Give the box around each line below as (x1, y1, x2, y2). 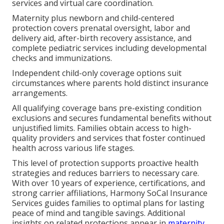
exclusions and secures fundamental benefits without (12, 112, 212, 123)
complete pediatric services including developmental (12, 42, 207, 53)
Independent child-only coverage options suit (12, 67, 182, 78)
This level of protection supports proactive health (12, 157, 199, 168)
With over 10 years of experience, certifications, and (12, 177, 205, 188)
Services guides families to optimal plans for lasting (12, 197, 205, 208)
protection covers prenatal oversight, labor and (12, 22, 190, 33)
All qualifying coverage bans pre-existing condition (12, 102, 202, 113)
